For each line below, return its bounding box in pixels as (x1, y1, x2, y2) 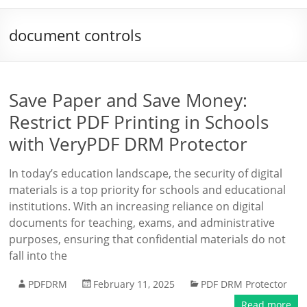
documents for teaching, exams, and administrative (9, 215, 275, 230)
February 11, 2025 (93, 278, 175, 291)
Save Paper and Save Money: (9, 88, 248, 112)
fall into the (9, 248, 68, 263)
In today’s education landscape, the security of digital (9, 166, 283, 181)
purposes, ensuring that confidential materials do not (9, 232, 286, 247)
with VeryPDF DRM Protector (9, 132, 248, 156)
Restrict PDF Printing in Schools (9, 110, 269, 134)
